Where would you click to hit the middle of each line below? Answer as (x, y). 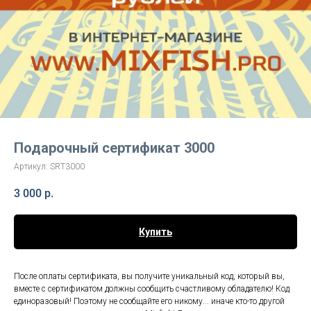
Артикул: (32, 167)
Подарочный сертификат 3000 (114, 148)
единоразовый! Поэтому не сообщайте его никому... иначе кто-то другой (149, 302)
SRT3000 (67, 167)
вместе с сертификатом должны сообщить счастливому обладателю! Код (152, 289)
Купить (155, 232)
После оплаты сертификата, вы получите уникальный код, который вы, (149, 277)
